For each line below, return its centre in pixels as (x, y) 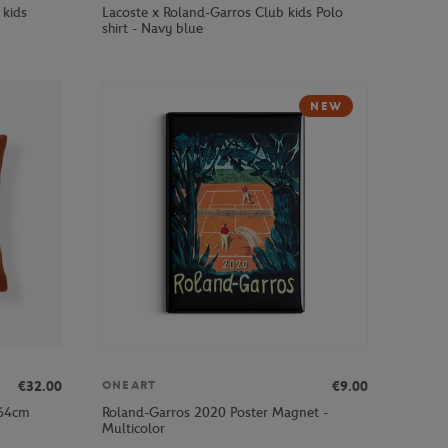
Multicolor (133, 428)
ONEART (129, 385)
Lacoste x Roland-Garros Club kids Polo (222, 13)
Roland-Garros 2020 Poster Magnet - (215, 412)
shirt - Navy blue (152, 29)
